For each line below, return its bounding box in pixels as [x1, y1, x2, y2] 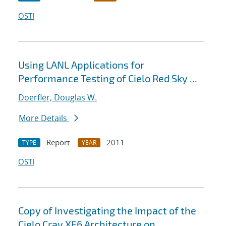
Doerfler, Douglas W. [18, 92, 97, 103]
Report [46, 137, 70, 148]
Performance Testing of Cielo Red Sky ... [18, 72, 197, 85]
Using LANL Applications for [18, 59, 144, 71]
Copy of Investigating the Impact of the [18, 204, 196, 217]
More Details [19, 112, 69, 124]
